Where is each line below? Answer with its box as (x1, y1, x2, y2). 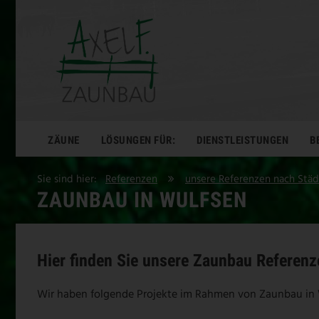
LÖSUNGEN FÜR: (100, 133, 175, 147)
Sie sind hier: (37, 170, 105, 188)
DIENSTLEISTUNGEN (197, 133, 288, 147)
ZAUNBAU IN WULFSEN (37, 187, 247, 212)
